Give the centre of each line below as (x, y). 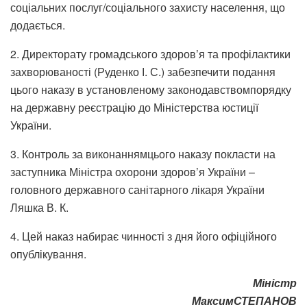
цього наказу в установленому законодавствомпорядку (151, 90)
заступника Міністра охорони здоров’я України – (133, 172)
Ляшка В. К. (39, 208)
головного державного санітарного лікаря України (137, 190)
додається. (38, 25)
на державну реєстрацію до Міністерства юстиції (134, 108)
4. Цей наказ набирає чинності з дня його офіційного (144, 236)
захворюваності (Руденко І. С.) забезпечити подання (143, 72)
